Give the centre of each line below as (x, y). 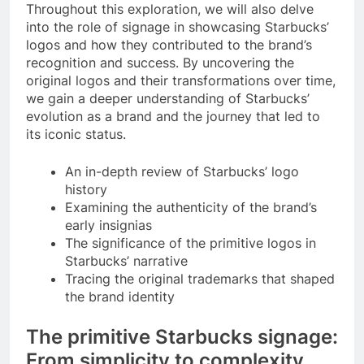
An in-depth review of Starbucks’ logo (182, 171)
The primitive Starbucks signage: (182, 336)
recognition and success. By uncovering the (160, 62)
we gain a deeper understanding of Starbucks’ (168, 98)
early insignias (108, 225)
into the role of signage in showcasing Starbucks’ (178, 26)
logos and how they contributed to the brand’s (169, 44)
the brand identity (120, 296)
